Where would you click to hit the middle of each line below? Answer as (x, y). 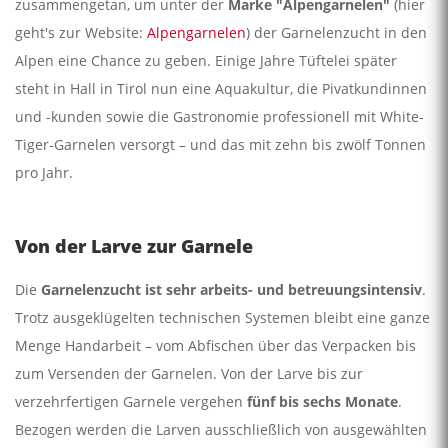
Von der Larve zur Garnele (136, 245)
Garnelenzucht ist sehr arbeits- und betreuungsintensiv (231, 289)
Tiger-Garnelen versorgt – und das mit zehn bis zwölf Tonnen (220, 144)
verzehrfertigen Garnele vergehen (131, 401)
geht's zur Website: (81, 32)
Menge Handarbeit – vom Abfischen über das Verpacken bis (215, 345)
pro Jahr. (44, 172)
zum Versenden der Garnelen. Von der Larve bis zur (189, 373)
